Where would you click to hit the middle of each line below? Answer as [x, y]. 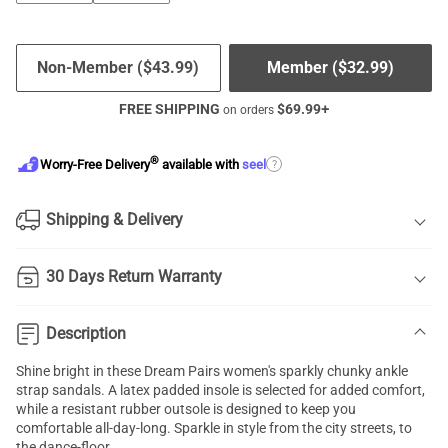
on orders [248, 110]
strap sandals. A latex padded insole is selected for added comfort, [220, 390]
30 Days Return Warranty [134, 276]
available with [200, 165]
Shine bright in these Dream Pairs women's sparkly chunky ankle [212, 371]
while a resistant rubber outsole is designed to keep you [186, 409]
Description [86, 333]
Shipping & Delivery [114, 219]
